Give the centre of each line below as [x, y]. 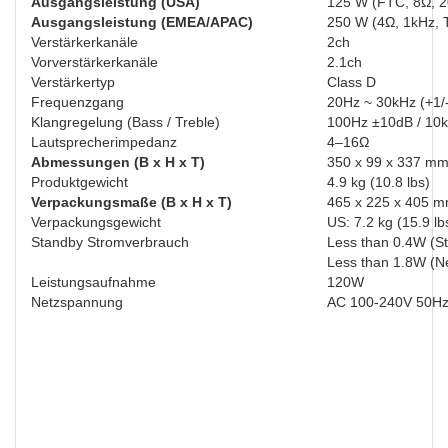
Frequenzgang [77, 102]
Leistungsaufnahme [93, 282]
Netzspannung [77, 302]
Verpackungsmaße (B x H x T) [131, 202]
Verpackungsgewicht [96, 222]
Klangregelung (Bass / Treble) [125, 122]
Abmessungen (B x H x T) [118, 162]
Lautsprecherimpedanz [104, 142]
